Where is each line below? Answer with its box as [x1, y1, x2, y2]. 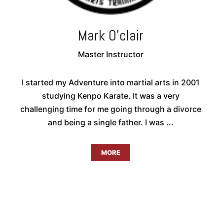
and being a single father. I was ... [47, 117, 174, 127]
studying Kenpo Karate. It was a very [41, 90, 180, 101]
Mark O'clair [77, 26, 144, 45]
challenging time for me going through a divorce [20, 104, 201, 114]
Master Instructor [77, 49, 144, 59]
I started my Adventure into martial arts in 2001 [21, 77, 200, 87]
